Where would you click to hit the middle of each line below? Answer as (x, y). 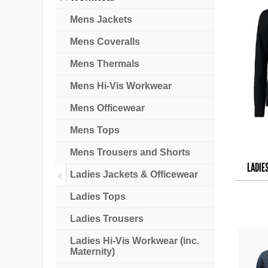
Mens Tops (95, 130)
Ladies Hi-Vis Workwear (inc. (135, 241)
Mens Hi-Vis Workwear (121, 86)
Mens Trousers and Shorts (130, 153)
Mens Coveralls (105, 42)
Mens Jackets (101, 20)
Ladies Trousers (107, 219)
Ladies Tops (98, 197)
